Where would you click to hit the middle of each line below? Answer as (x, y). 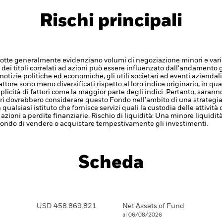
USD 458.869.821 (66, 206)
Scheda (111, 163)
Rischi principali (111, 21)
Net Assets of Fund (153, 206)
